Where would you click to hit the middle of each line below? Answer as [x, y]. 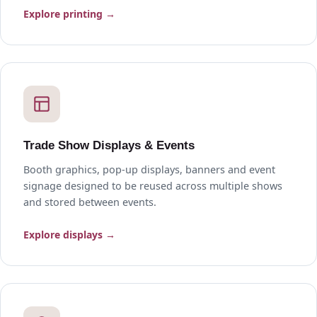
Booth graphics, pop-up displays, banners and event [149, 170]
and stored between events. [90, 202]
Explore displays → [69, 235]
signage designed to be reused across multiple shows [153, 186]
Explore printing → [69, 13]
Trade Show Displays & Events [109, 145]
